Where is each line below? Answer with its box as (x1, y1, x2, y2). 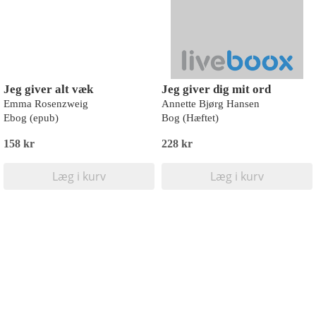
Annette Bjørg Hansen (162, 98, 260, 109)
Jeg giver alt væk (4, 83, 93, 96)
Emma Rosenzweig (4, 98, 88, 109)
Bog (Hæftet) (162, 112, 219, 123)
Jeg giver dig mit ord (162, 83, 271, 96)
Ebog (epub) (4, 112, 59, 123)
